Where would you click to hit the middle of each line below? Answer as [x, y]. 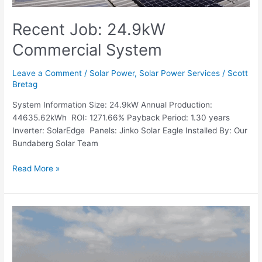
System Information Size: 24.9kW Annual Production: [113, 105]
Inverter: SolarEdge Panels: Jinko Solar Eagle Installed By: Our [130, 131]
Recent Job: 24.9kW [89, 29]
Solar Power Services [180, 73]
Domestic [30, 250]
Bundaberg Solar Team [56, 144]
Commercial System [87, 49]
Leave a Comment [47, 73]
